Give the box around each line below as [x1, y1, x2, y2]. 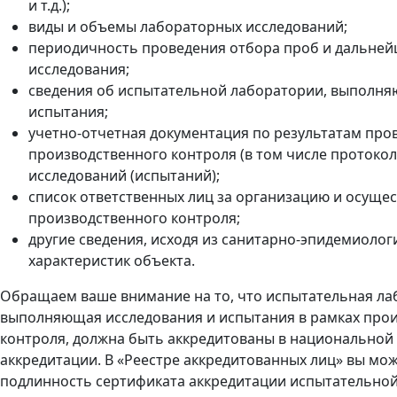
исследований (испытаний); [28, 166, 220, 185]
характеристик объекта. [28, 251, 195, 270]
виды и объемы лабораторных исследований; [28, 17, 347, 36]
